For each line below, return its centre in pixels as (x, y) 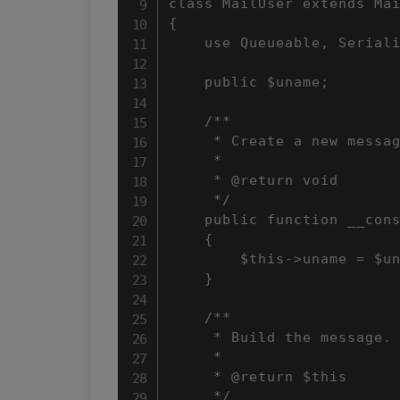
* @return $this (258, 377)
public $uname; (249, 82)
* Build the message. (280, 337)
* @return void (254, 180)
